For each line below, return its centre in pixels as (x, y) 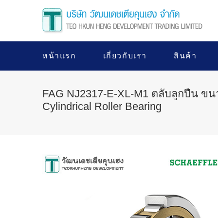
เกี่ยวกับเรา (125, 56)
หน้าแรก (59, 56)
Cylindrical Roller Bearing (102, 106)
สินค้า (185, 56)
